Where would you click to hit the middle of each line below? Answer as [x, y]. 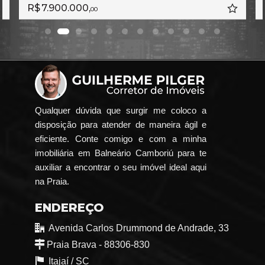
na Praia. [52, 182]
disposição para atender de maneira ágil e [121, 125]
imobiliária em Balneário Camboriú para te [121, 153]
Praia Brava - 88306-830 [98, 245]
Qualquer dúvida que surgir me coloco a [121, 111]
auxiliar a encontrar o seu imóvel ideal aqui [121, 167]
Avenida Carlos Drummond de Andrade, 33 [139, 228]
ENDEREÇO [70, 208]
